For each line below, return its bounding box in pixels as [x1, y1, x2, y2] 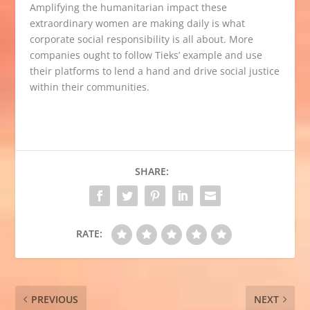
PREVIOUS [31, 293, 79, 307]
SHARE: [134, 165, 169, 179]
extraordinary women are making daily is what [29, 17, 245, 30]
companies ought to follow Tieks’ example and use [29, 48, 262, 62]
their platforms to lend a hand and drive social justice [29, 64, 280, 78]
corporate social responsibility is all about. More [29, 33, 253, 46]
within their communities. [29, 80, 149, 94]
